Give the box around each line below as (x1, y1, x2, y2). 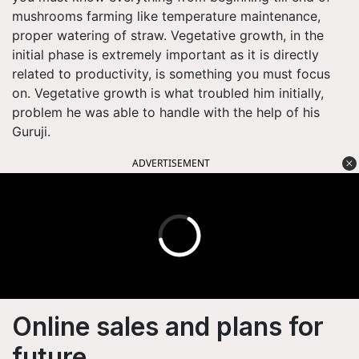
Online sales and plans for (12, 310, 324, 342)
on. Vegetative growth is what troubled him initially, (12, 84, 324, 101)
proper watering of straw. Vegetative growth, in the (12, 26, 324, 43)
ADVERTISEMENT (132, 155, 210, 170)
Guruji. (12, 123, 54, 139)
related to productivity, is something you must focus (12, 65, 330, 82)
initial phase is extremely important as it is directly (12, 46, 319, 63)
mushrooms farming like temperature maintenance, (12, 7, 321, 24)
